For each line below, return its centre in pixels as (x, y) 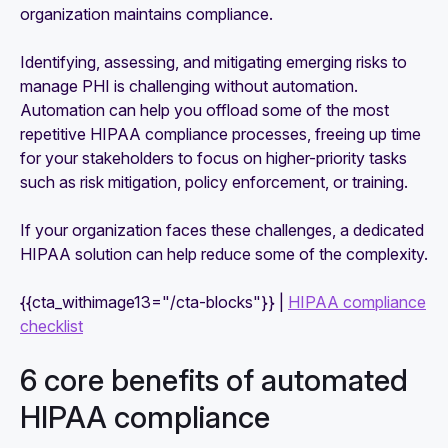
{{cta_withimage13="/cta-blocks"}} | (154, 301)
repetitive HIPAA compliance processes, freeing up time (220, 133)
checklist (51, 325)
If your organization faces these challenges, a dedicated (222, 229)
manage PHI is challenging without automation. (189, 85)
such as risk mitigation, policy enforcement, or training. (214, 181)
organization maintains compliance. (146, 13)
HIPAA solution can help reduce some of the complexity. (224, 253)
